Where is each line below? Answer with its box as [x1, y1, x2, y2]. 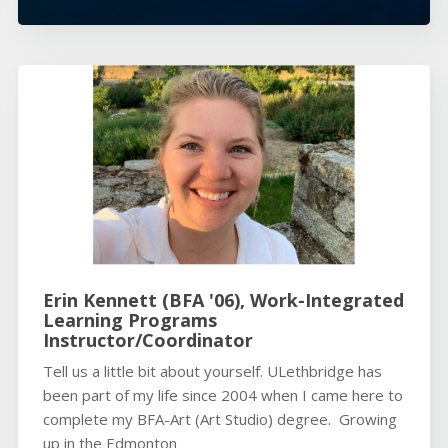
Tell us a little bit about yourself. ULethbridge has [42, 361, 382, 382]
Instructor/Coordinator [42, 328, 253, 353]
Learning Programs [42, 308, 217, 333]
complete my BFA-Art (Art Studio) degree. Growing [42, 409, 397, 430]
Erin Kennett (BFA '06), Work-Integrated [42, 288, 404, 313]
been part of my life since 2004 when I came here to [42, 385, 403, 406]
